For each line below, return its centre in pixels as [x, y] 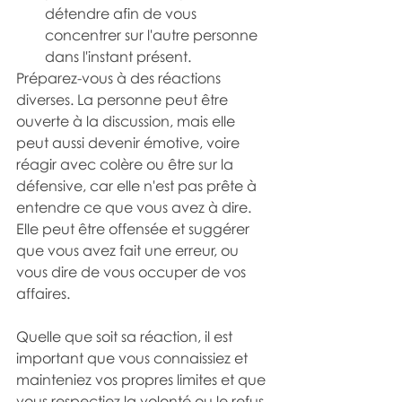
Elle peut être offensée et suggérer [135, 229]
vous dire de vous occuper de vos [133, 272]
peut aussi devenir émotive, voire [130, 143]
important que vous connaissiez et [134, 358]
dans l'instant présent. [118, 57]
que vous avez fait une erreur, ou [129, 250]
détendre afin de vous [122, 13]
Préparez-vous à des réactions [120, 78]
